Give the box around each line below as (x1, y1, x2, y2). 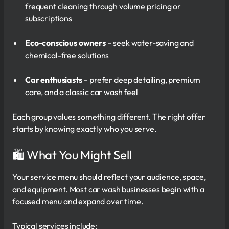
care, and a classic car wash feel (25, 86, 138, 97)
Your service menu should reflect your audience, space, (12, 171, 206, 182)
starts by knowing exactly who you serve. (12, 123, 157, 134)
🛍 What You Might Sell (12, 147, 132, 163)
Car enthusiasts (25, 74, 82, 85)
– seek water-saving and (105, 37, 194, 48)
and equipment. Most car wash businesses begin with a (12, 184, 204, 194)
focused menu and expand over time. (12, 196, 144, 207)
